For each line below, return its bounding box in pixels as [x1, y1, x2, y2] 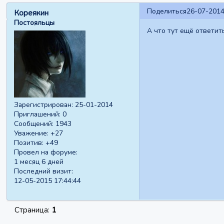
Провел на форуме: [14, 147, 78, 157]
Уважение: [14, 128, 49, 138]
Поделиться [146, 6, 186, 16]
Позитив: [14, 137, 44, 147]
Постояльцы [14, 18, 55, 28]
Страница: [14, 204, 51, 215]
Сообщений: [14, 118, 54, 128]
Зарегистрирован [14, 99, 72, 109]
